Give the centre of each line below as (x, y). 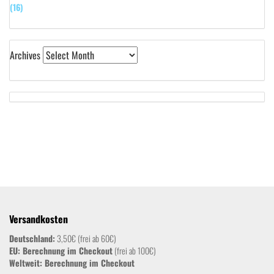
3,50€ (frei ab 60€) (86, 238)
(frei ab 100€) (134, 250)
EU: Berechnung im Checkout (61, 250)
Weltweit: (27, 263)
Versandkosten (39, 219)
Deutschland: (32, 238)
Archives (25, 55)
